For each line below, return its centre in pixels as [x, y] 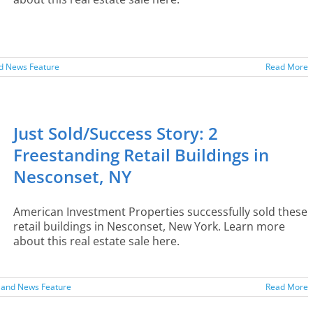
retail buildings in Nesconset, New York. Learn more [149, 226]
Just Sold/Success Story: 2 [116, 133]
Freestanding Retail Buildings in [141, 155]
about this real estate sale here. [96, 241]
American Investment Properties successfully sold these [160, 212]
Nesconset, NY [72, 176]
